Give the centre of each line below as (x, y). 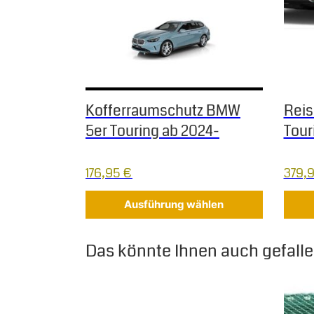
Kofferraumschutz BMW (163, 110)
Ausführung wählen (174, 205)
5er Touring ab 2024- (152, 131)
